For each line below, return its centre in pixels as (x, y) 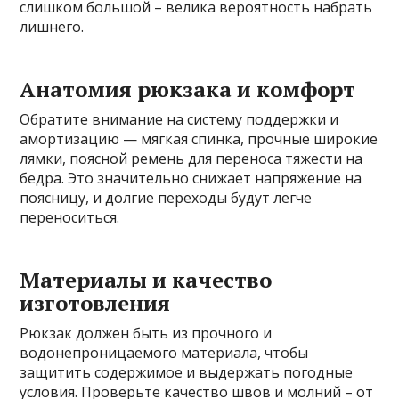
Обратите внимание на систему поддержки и (179, 120)
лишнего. (52, 27)
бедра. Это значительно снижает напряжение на (191, 179)
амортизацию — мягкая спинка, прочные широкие (199, 139)
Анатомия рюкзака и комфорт (188, 90)
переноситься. (70, 218)
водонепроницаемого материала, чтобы (164, 353)
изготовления (95, 303)
